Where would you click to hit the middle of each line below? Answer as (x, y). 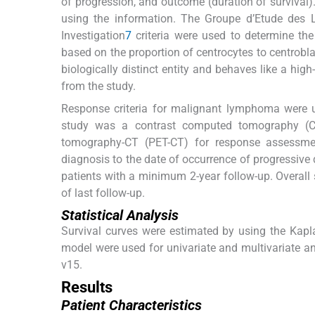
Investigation (93, 35)
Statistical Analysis (120, 215)
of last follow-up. (103, 193)
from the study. (98, 86)
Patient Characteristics (131, 305)
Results (87, 287)
